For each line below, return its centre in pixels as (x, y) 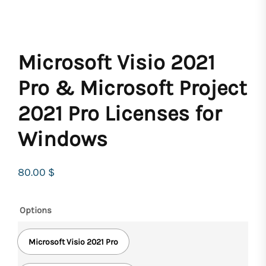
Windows (63, 139)
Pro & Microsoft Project (132, 88)
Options (36, 210)
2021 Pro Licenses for (120, 114)
